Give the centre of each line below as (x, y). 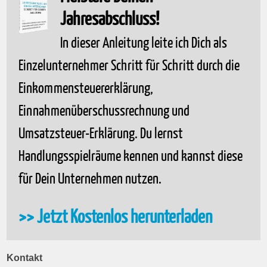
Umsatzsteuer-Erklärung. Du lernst (101, 134)
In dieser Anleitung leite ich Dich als (144, 44)
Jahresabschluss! (110, 19)
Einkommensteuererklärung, (86, 89)
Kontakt (25, 258)
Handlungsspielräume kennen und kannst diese (131, 157)
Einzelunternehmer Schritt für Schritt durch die (129, 66)
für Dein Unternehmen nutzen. (90, 179)
